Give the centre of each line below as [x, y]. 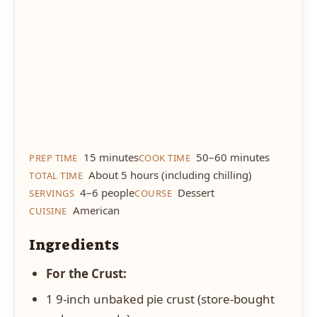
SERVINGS [52, 193]
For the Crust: [86, 273]
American [94, 210]
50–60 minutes [232, 157]
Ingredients [74, 244]
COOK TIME [165, 157]
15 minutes [109, 157]
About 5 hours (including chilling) [169, 174]
